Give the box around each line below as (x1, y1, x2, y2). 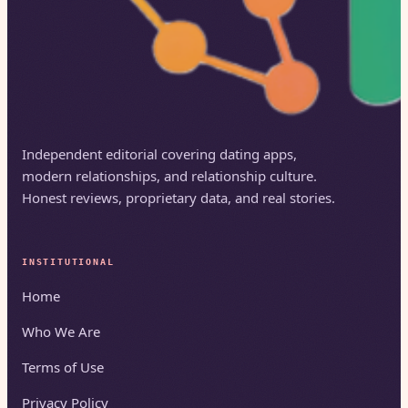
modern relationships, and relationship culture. (22, 166, 317, 185)
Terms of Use (22, 357, 104, 376)
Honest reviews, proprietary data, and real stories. (22, 188, 335, 207)
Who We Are (22, 321, 100, 341)
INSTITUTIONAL (22, 256, 115, 267)
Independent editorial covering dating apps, (22, 144, 297, 163)
